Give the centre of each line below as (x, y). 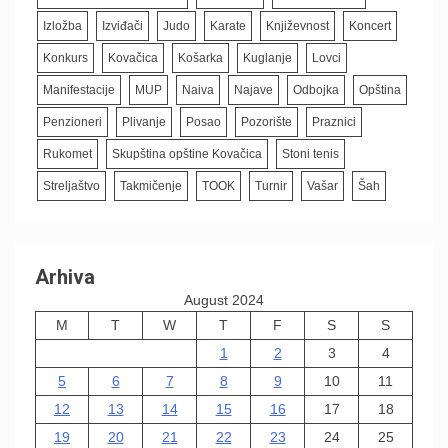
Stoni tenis (310, 153)
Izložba (62, 25)
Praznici (334, 121)
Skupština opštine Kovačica (187, 153)
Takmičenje (151, 185)
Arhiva (65, 276)
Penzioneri (72, 121)
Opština (380, 89)
